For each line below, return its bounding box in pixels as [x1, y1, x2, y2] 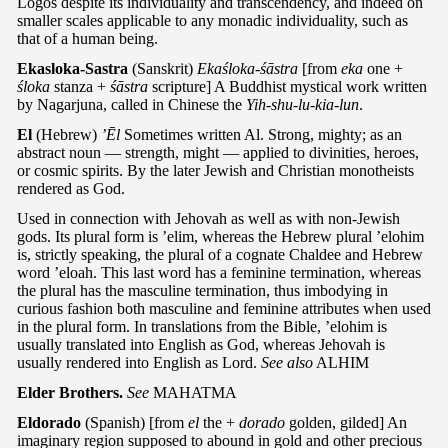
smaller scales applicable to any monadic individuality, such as [17, 11, 408, 29]
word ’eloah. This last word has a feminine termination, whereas [17, 263, 421, 281]
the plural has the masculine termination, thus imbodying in [17, 281, 388, 299]
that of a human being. [17, 29, 158, 47]
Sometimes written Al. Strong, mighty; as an [120, 125, 402, 143]
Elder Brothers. [17, 383, 123, 401]
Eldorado [17, 413, 81, 431]
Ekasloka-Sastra [17, 59, 128, 77]
